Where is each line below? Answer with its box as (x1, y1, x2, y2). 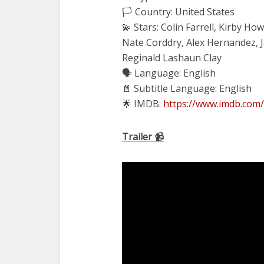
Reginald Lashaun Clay (122, 51, 222, 64)
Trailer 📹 (122, 130, 164, 143)
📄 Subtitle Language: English (122, 82, 252, 95)
